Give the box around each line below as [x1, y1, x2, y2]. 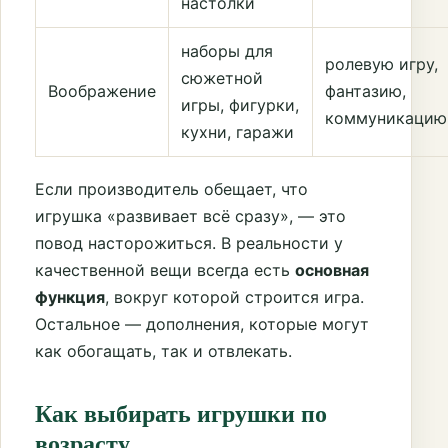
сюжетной [181, 67, 263, 88]
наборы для [181, 40, 273, 61]
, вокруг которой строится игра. [105, 286, 364, 307]
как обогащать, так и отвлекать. [35, 340, 292, 361]
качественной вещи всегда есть [35, 259, 295, 280]
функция [35, 286, 105, 307]
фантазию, [325, 80, 406, 101]
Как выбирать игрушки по [35, 395, 327, 431]
